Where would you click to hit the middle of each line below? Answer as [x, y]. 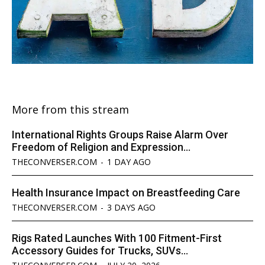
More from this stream [70, 110]
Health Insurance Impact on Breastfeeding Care [126, 193]
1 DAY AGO [129, 162]
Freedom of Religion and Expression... [101, 147]
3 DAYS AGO [131, 208]
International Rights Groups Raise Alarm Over [120, 135]
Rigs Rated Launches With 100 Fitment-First [117, 238]
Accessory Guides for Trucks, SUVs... [100, 251]
